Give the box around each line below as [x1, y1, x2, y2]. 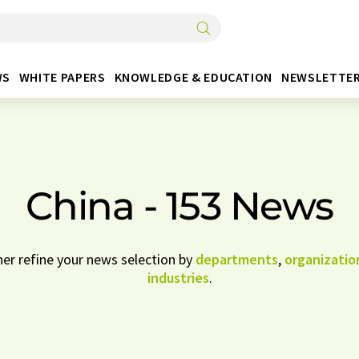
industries [147, 268, 209, 287]
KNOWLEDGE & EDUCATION [114, 68, 272, 85]
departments [195, 250, 278, 268]
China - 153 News [25, 183, 333, 229]
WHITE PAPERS [18, 68, 106, 85]
